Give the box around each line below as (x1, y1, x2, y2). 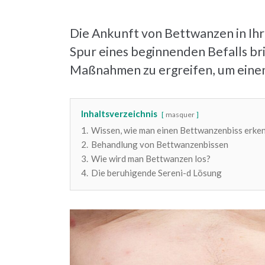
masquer (166, 109, 195, 119)
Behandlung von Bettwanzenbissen (91, 138, 228, 150)
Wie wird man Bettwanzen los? (91, 153, 211, 164)
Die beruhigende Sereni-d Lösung (91, 167, 222, 178)
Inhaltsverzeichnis (81, 108, 157, 119)
